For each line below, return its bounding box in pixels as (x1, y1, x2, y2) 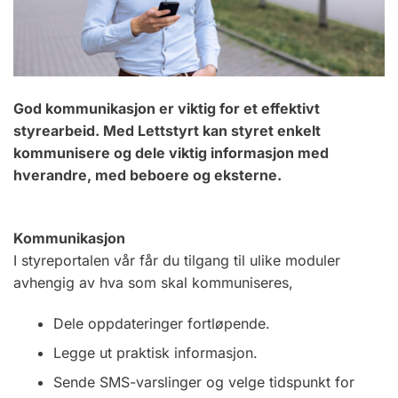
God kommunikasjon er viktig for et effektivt (13, 99, 320, 118)
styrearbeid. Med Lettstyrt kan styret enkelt (13, 122, 321, 140)
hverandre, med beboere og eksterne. (13, 166, 285, 185)
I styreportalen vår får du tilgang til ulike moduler (13, 251, 340, 270)
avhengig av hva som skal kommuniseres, (13, 274, 293, 292)
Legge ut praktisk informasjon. (52, 343, 262, 362)
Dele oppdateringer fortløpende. (52, 314, 275, 332)
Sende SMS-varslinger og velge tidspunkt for (52, 372, 354, 391)
